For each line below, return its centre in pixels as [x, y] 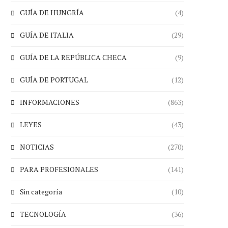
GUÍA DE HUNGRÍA [52, 12]
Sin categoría [41, 192]
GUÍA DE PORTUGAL [54, 80]
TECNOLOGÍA [43, 214]
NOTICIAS [37, 147]
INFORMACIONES [50, 102]
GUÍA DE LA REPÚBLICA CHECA [73, 57]
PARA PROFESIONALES [59, 169]
